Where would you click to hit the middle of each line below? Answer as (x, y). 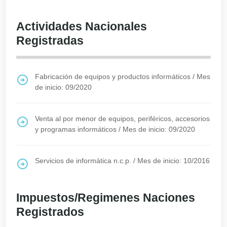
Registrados (50, 212)
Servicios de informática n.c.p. (83, 161)
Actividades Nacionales (82, 26)
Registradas (50, 41)
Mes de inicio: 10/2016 (174, 161)
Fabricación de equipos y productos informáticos (113, 77)
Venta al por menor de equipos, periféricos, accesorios (122, 119)
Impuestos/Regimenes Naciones (106, 198)
